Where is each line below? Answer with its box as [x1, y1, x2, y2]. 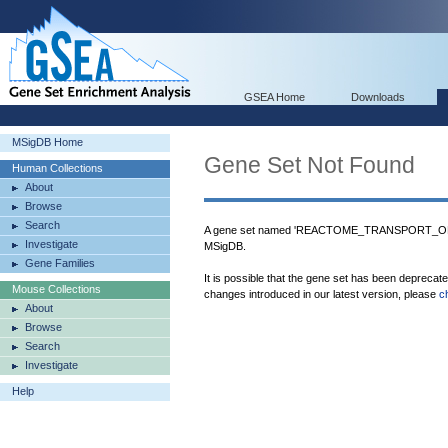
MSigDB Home [12, 136, 83, 148]
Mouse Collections [12, 283, 101, 295]
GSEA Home [244, 91, 305, 103]
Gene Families [25, 257, 95, 269]
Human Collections [12, 162, 103, 174]
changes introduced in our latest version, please [204, 288, 439, 300]
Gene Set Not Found [204, 152, 415, 178]
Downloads [351, 91, 405, 103]
